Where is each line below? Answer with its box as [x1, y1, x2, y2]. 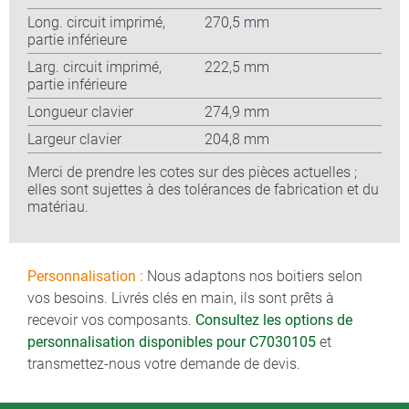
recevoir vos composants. [27, 311, 195, 329]
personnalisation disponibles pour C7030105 [27, 333, 316, 351]
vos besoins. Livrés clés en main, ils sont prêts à [27, 289, 334, 307]
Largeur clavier [27, 130, 121, 148]
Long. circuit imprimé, [27, 13, 165, 31]
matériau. [27, 197, 89, 215]
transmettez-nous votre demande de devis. [27, 355, 300, 372]
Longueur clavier [27, 102, 133, 121]
